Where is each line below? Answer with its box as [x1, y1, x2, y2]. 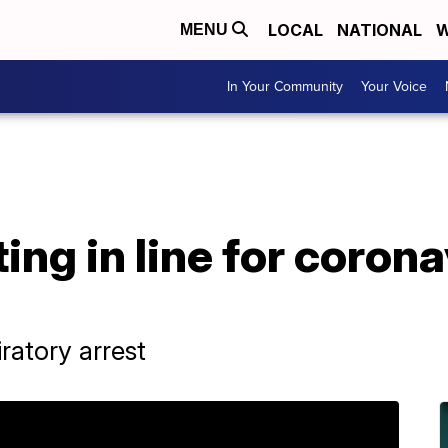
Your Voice [361, 76, 427, 97]
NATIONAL [337, 20, 422, 40]
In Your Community [227, 76, 343, 97]
